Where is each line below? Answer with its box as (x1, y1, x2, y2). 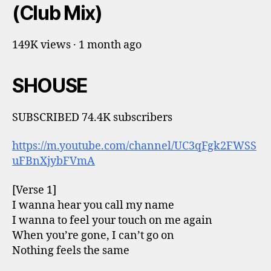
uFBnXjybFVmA (12, 154, 95, 168)
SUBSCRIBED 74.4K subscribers (12, 110, 172, 125)
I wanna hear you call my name (12, 198, 174, 212)
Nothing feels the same (12, 243, 129, 258)
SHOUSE (12, 73, 88, 97)
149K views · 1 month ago (12, 38, 142, 52)
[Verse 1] (12, 183, 56, 197)
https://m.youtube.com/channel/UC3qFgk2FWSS (12, 139, 256, 153)
